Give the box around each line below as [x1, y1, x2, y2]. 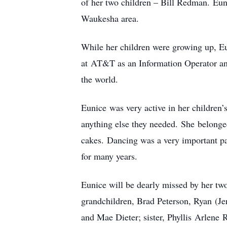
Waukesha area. [81, 12, 139, 24]
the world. [81, 73, 118, 85]
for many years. [81, 150, 137, 162]
